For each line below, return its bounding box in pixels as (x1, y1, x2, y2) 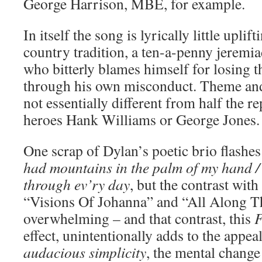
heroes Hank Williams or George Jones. (23, 109, 260, 129)
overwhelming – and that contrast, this (23, 208, 254, 228)
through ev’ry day (23, 174, 130, 194)
